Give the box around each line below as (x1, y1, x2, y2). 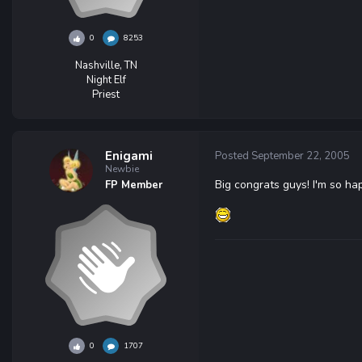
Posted (215, 149, 251, 163)
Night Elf (86, 73, 126, 87)
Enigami (105, 148, 153, 164)
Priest (92, 87, 120, 102)
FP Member (105, 178, 162, 192)
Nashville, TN (74, 58, 137, 73)
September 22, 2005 (251, 149, 350, 163)
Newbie (105, 162, 139, 175)
